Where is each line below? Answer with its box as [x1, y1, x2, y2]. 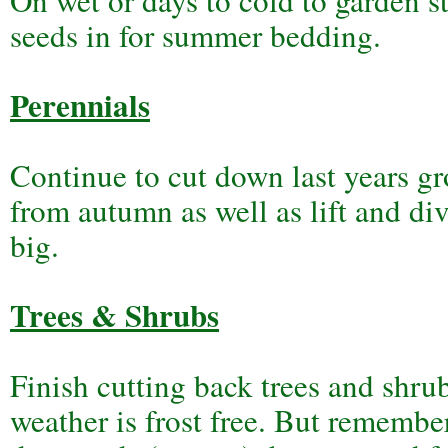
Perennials [10, 82, 150, 128]
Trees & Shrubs [10, 292, 219, 338]
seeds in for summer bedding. [10, 14, 381, 56]
